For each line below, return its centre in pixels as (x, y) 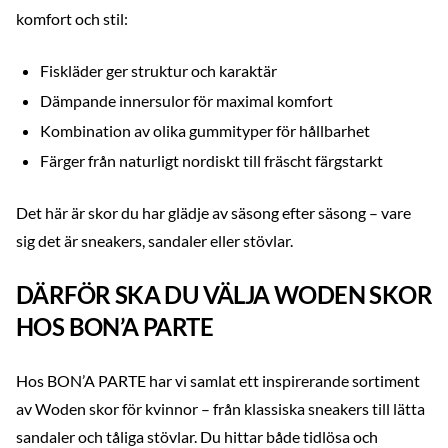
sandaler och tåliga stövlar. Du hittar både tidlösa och (197, 436)
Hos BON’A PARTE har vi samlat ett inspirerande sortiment (218, 380)
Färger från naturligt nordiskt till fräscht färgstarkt (211, 160)
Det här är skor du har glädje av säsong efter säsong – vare (213, 212)
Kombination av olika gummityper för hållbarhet (205, 130)
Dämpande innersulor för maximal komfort (186, 100)
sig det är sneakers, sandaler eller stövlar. (154, 240)
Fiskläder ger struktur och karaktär (158, 70)
